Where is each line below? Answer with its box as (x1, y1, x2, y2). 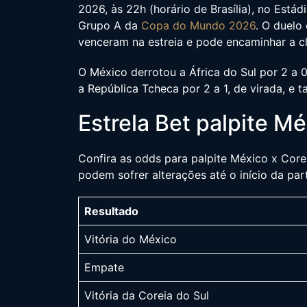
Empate (84, 260, 124, 274)
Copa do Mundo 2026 (141, 18, 256, 32)
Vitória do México (84, 232, 177, 246)
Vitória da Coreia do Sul (84, 288, 209, 302)
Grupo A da (78, 18, 141, 32)
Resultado (84, 204, 138, 218)
